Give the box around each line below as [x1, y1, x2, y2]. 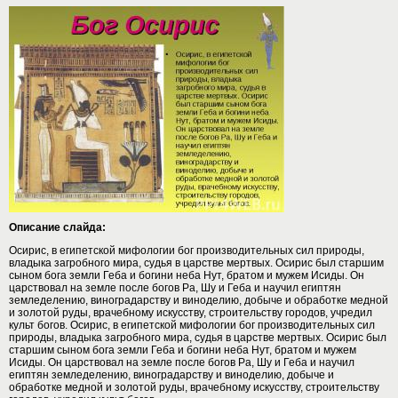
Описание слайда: [9, 220, 106, 234]
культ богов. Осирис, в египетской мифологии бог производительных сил [9, 318, 375, 331]
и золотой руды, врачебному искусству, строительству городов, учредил [9, 306, 372, 319]
